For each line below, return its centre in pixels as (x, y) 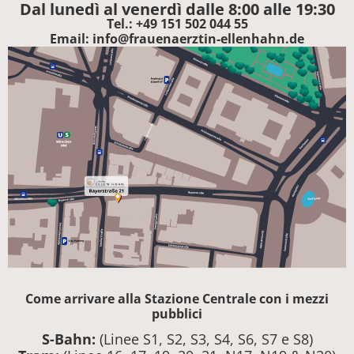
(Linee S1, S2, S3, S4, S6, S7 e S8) (206, 339)
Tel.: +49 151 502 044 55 (177, 24)
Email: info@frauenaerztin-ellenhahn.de (177, 39)
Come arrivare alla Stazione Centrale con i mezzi (177, 299)
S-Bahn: (70, 339)
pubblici (177, 314)
